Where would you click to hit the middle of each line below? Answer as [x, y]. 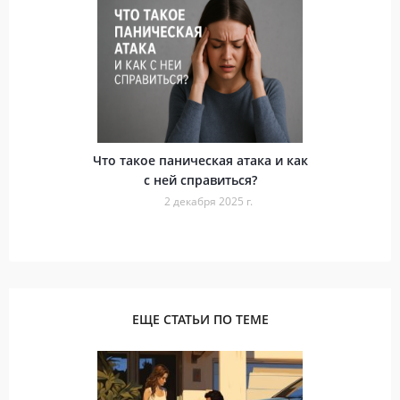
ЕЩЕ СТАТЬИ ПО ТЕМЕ [200, 319]
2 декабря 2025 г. [208, 201]
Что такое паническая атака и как [200, 160]
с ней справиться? [200, 179]
